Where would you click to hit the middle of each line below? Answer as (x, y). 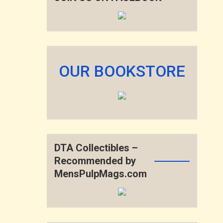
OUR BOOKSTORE (122, 71)
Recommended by (95, 161)
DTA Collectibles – (96, 148)
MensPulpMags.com (101, 174)
